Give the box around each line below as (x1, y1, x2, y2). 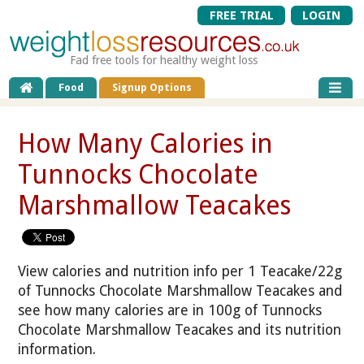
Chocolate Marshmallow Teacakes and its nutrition (18, 321, 342, 338)
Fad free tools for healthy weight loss (70, 54, 258, 67)
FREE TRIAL (209, 9, 274, 22)
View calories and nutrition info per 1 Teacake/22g (18, 262, 343, 279)
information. (18, 340, 97, 357)
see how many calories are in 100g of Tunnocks (18, 301, 323, 318)
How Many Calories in (18, 128, 274, 159)
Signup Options (112, 81, 193, 94)
